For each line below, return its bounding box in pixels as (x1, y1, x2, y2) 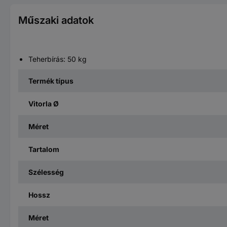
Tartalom (28, 144, 59, 154)
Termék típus (28, 76, 73, 85)
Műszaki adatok (18, 14, 94, 26)
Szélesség (28, 167, 64, 176)
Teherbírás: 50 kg (28, 54, 87, 63)
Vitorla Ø (28, 99, 59, 108)
